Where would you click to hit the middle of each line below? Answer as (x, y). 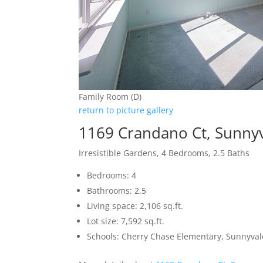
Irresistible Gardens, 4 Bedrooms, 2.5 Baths (164, 153)
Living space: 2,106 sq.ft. (135, 205)
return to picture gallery (126, 110)
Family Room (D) (110, 96)
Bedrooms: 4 (112, 175)
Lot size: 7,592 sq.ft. (126, 221)
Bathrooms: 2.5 (117, 190)
